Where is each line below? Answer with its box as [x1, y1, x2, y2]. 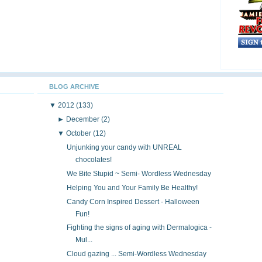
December [66, 115, 102, 123]
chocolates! [75, 155, 112, 164]
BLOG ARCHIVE [49, 82, 99, 90]
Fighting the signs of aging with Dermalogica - [66, 223, 212, 232]
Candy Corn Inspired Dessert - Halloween [66, 197, 199, 206]
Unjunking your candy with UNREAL [66, 143, 182, 151]
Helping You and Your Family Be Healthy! [66, 183, 198, 192]
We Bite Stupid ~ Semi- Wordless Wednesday [66, 169, 211, 178]
